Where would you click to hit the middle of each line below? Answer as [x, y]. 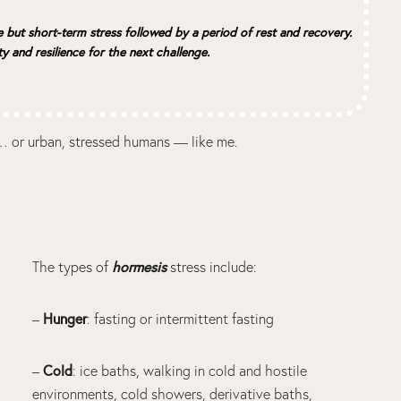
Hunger [64, 318]
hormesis [139, 266]
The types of [72, 266]
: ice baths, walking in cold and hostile [189, 370]
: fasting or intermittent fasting [180, 318]
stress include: [211, 266]
